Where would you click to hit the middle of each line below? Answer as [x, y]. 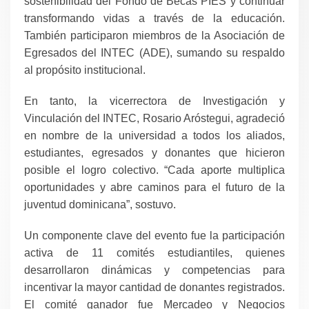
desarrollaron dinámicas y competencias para [154, 270]
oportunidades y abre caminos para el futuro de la [154, 188]
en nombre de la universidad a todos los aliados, [154, 136]
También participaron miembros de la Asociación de [154, 36]
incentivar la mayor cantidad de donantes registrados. [154, 288]
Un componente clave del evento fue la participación [154, 236]
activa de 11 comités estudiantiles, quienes [154, 253]
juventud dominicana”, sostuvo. [100, 205]
